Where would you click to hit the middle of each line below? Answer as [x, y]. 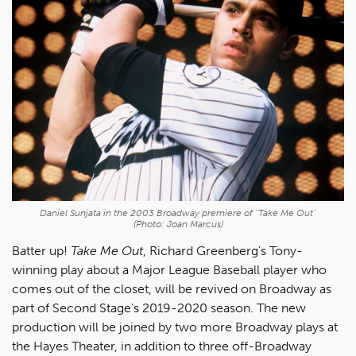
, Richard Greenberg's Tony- [223, 250]
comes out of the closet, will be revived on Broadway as [172, 288]
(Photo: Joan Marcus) [178, 224]
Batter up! [41, 250]
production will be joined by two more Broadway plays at [175, 327]
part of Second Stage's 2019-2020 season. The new [159, 308]
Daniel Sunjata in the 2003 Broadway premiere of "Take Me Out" [178, 213]
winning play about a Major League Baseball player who [169, 269]
